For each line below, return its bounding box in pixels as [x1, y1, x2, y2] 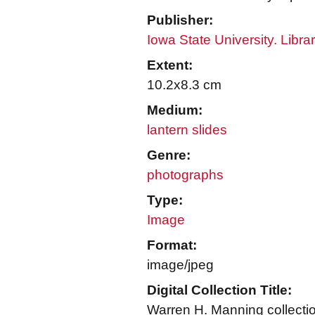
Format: [147, 238, 197, 252]
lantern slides [147, 122, 227, 137]
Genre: [147, 148, 191, 162]
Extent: [147, 58, 193, 72]
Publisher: [147, 13, 213, 27]
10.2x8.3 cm [147, 77, 221, 92]
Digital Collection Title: [147, 283, 292, 297]
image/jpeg [147, 257, 214, 272]
